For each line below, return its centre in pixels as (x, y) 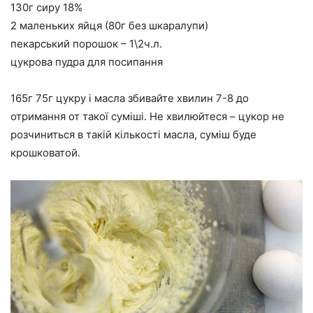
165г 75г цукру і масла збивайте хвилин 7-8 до (130, 98)
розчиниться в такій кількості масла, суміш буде (133, 134)
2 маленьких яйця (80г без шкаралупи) (109, 25)
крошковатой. (45, 152)
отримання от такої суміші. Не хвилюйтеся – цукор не (147, 116)
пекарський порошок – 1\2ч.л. (86, 43)
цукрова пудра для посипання (87, 61)
